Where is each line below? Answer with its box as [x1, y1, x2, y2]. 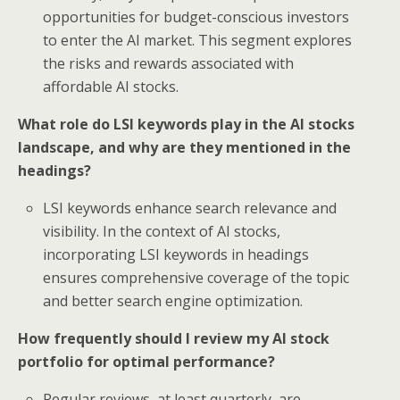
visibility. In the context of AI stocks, [43, 221, 281, 241]
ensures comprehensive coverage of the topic [43, 268, 350, 287]
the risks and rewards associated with [43, 54, 295, 73]
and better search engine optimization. [43, 291, 304, 311]
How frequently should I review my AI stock [18, 329, 329, 348]
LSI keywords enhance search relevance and [43, 198, 337, 218]
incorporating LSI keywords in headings [43, 245, 310, 264]
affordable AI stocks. [43, 77, 179, 96]
